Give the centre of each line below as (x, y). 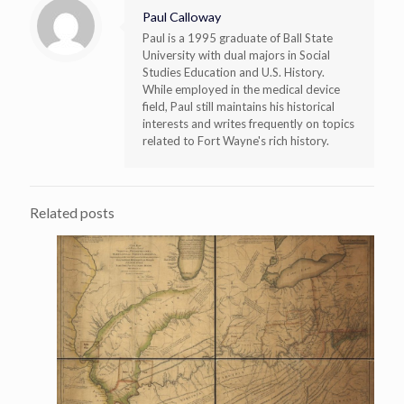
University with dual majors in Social (236, 55)
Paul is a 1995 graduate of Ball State (238, 38)
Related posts (72, 213)
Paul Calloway (182, 17)
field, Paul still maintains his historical (239, 107)
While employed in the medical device (241, 90)
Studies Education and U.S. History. (234, 73)
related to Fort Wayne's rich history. (236, 141)
